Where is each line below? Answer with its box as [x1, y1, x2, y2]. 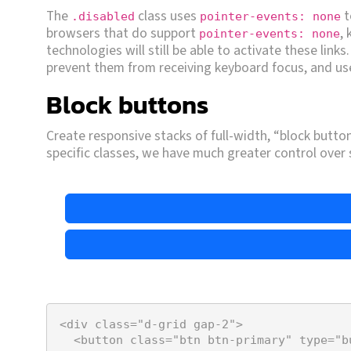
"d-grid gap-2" [137, 317, 236, 331]
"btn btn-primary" [172, 332, 292, 347]
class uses [135, 5, 200, 26]
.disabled [71, 9, 135, 24]
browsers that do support [46, 23, 199, 43]
